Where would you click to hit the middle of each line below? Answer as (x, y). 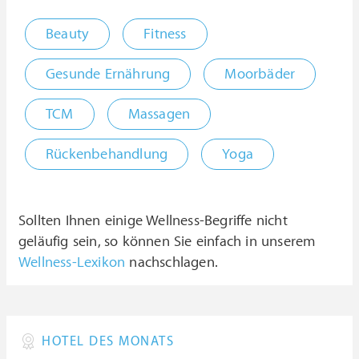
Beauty (68, 34)
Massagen (159, 114)
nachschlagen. (172, 262)
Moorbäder (260, 74)
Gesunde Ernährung (108, 74)
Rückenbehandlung (107, 154)
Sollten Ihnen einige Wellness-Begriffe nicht (153, 221)
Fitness (165, 34)
